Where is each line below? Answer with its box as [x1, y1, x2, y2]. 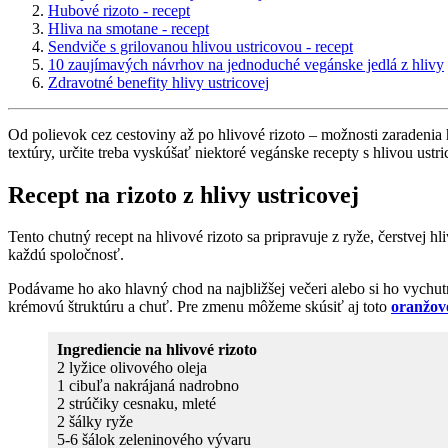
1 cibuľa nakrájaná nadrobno [57, 377, 239, 395]
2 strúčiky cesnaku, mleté [57, 395, 216, 413]
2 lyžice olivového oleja [57, 359, 207, 377]
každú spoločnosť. [8, 246, 124, 264]
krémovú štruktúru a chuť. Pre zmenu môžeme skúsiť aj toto [8, 298, 391, 316]
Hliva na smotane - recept [48, 19, 209, 37]
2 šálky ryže [57, 413, 133, 431]
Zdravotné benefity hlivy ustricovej [48, 73, 269, 91]
